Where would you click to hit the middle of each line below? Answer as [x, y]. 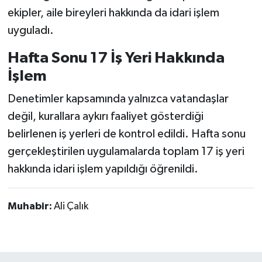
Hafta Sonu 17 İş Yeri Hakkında [116, 58]
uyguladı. [30, 30]
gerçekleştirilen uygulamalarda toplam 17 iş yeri [126, 152]
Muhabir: [30, 207]
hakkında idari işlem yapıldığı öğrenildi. [103, 169]
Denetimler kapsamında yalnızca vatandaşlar [118, 99]
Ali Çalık [71, 207]
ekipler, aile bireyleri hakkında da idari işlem [113, 13]
